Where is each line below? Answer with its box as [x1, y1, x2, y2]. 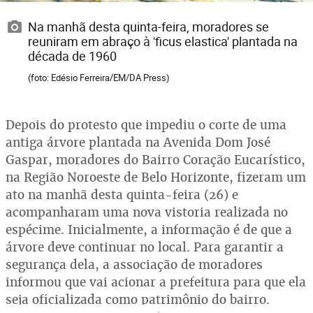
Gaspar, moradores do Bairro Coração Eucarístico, [6, 152, 305, 168]
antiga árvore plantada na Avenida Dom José [6, 134, 270, 151]
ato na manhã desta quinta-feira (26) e [6, 187, 238, 203]
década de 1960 [28, 48, 117, 65]
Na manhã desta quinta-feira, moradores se [28, 18, 269, 36]
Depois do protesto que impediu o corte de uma [6, 117, 286, 133]
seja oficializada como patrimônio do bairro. [6, 291, 273, 308]
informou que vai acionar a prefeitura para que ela [6, 274, 306, 291]
